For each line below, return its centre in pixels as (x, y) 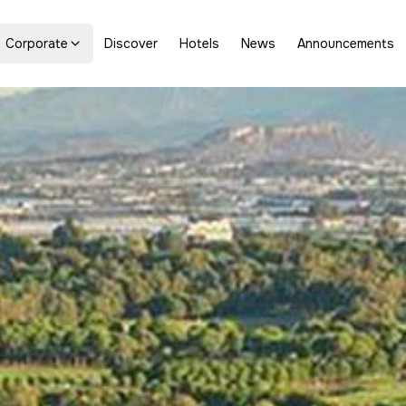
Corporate (36, 43)
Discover (130, 43)
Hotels (199, 43)
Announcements (345, 43)
